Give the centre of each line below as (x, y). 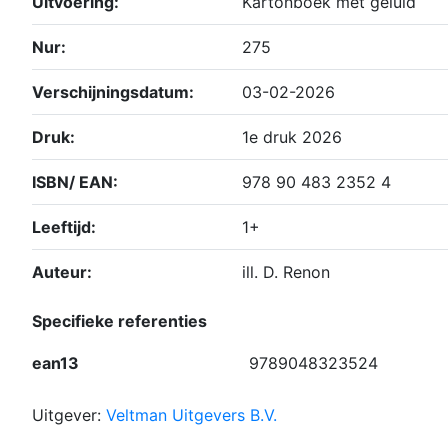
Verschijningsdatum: (113, 92)
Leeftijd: (64, 227)
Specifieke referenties (119, 321)
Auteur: (62, 272)
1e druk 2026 (292, 137)
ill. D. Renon (286, 272)
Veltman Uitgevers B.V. (191, 415)
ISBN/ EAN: (75, 182)
